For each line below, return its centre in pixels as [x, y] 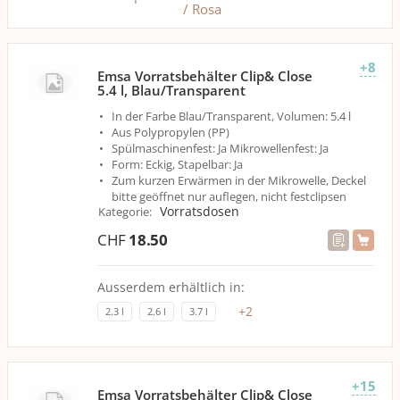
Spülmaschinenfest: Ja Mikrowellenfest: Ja [220, 148]
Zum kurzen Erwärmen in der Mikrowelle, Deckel [239, 180]
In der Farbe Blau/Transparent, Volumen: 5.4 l [231, 116]
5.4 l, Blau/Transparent [171, 90]
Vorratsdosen [200, 211]
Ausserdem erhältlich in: [171, 287]
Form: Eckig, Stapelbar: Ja [177, 164]
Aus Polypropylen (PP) [171, 132]
